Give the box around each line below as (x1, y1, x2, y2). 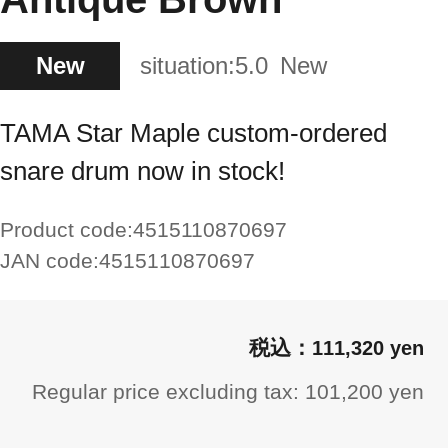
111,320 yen (312, 337, 424, 359)
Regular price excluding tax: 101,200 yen (32, 379, 424, 403)
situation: (140, 52, 235, 79)
